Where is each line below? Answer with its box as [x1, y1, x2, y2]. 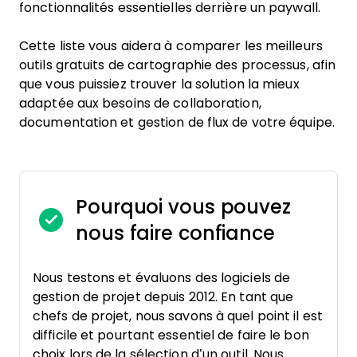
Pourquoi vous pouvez [76, 196, 291, 218]
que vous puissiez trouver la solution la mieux [19, 77, 300, 91]
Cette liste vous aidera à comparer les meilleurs [19, 39, 323, 53]
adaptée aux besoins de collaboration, [19, 96, 261, 110]
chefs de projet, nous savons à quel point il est [33, 309, 323, 323]
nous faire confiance [76, 222, 275, 244]
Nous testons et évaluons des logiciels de [33, 271, 291, 284]
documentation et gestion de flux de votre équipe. [19, 116, 335, 129]
